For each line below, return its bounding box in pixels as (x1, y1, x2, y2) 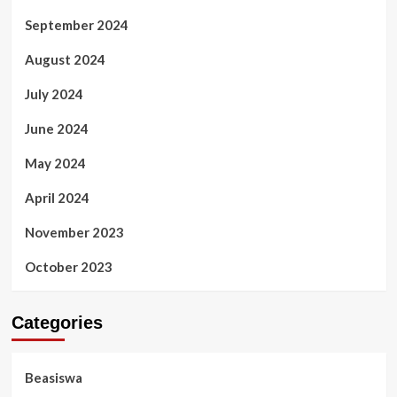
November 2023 (24, 223, 124, 240)
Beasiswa (24, 369, 82, 385)
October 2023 (24, 258, 113, 275)
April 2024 (24, 189, 90, 206)
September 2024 (24, 16, 128, 33)
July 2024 (24, 85, 83, 102)
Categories (11, 312, 103, 332)
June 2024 (24, 120, 89, 136)
